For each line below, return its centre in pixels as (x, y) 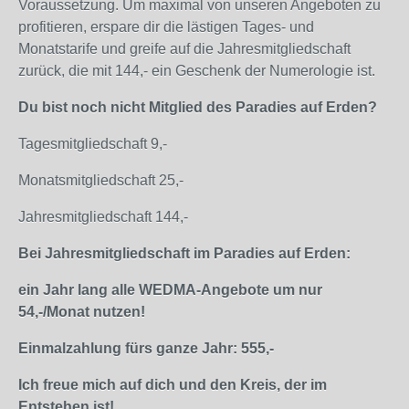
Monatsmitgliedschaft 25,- (103, 180)
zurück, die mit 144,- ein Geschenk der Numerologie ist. (197, 71)
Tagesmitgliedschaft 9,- (93, 144)
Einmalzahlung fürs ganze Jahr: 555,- (146, 348)
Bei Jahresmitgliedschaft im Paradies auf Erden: (184, 253)
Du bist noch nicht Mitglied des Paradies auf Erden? (198, 107)
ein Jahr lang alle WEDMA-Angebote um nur (170, 290)
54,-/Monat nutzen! (82, 312)
